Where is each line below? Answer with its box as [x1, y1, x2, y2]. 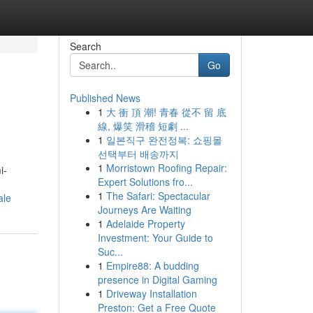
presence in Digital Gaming [97, 272, 217, 286]
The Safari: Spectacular [105, 189, 210, 203]
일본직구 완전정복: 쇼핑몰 [105, 133, 222, 147]
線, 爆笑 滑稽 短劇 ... [97, 119, 189, 133]
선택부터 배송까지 [97, 147, 179, 161]
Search [69, 39, 101, 53]
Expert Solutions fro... [97, 175, 193, 189]
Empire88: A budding [105, 259, 199, 272]
